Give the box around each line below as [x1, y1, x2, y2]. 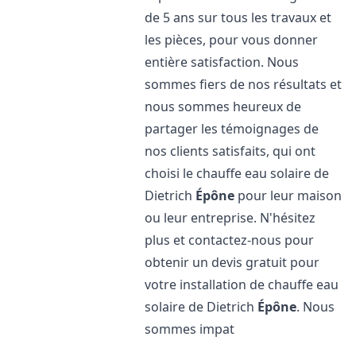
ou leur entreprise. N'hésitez [145, 209, 316, 226]
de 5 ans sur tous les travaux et [145, 9, 332, 26]
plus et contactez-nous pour [145, 231, 315, 249]
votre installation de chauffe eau [145, 276, 339, 293]
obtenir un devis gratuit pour [145, 253, 320, 271]
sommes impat [145, 320, 235, 338]
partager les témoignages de [145, 120, 319, 137]
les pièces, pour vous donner [145, 31, 319, 48]
